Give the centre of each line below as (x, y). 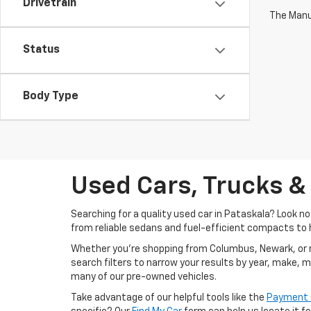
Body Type (51, 96)
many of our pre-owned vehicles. (144, 277)
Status (41, 50)
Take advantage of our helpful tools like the (169, 298)
